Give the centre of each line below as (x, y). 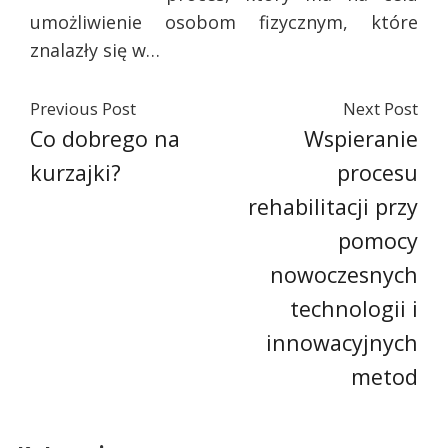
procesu (377, 172)
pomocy (378, 240)
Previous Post (83, 109)
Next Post (380, 109)
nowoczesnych (344, 274)
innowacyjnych (342, 342)
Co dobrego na (105, 138)
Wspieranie (361, 138)
